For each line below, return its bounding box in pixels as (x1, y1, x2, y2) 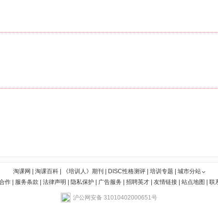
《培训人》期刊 (62, 168, 104, 175)
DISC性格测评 (108, 168, 145, 175)
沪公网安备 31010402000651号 (73, 194, 157, 201)
